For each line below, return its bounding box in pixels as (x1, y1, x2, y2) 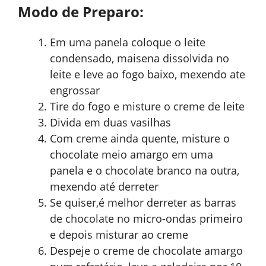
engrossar (50, 83, 100, 98)
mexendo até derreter (50, 179, 159, 194)
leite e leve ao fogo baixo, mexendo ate (50, 67, 245, 82)
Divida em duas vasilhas (50, 115, 171, 130)
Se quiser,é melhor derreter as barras (50, 195, 236, 210)
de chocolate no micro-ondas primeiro (50, 211, 243, 226)
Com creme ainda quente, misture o (50, 131, 230, 146)
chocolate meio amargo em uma (50, 147, 213, 162)
